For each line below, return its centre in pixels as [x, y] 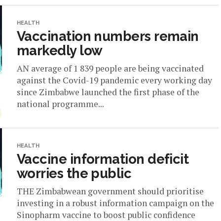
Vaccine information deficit [103, 159]
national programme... [60, 104]
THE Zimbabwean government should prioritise [110, 191]
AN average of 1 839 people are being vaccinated [110, 68]
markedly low [60, 50]
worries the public [74, 173]
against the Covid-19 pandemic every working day [114, 80]
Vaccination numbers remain [108, 36]
